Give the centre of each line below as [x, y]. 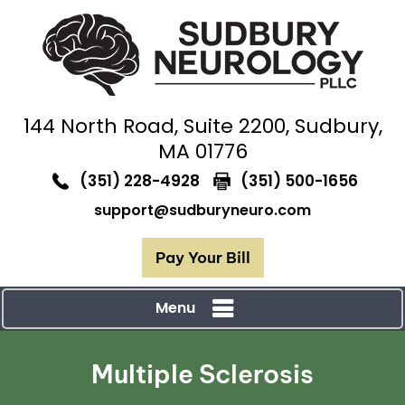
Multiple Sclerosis [202, 373]
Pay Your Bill [202, 258]
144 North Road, [103, 126]
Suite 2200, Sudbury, [283, 126]
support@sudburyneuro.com [202, 210]
